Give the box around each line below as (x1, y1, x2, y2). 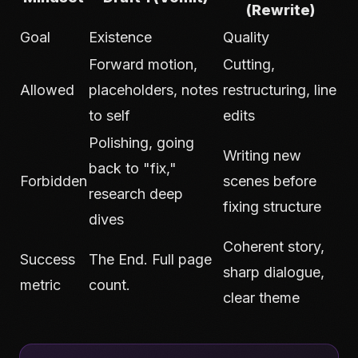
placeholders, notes (89, 82, 218, 98)
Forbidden (20, 173, 87, 189)
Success (20, 251, 75, 268)
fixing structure (223, 198, 321, 215)
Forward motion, (89, 56, 197, 73)
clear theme (223, 289, 300, 306)
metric (20, 276, 61, 293)
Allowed (20, 82, 74, 98)
